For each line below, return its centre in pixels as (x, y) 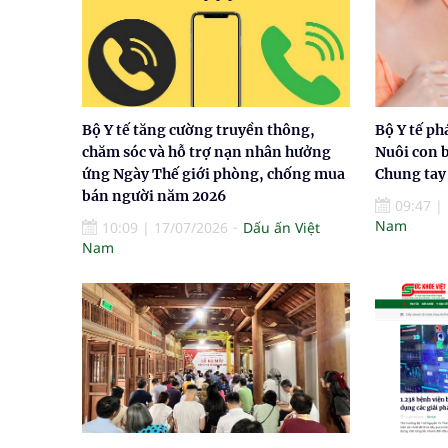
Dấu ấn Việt (281, 227)
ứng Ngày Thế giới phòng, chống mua (213, 173)
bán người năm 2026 (154, 195)
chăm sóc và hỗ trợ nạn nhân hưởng (206, 151)
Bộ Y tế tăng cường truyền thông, (198, 129)
